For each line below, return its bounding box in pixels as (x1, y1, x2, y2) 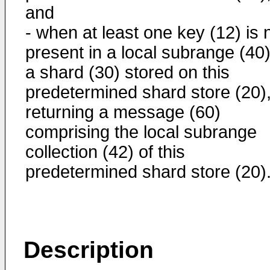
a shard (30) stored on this (25, 63, 230, 82)
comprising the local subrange (25, 122, 257, 142)
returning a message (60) (25, 102, 221, 122)
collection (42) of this (25, 142, 185, 162)
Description (24, 237, 154, 263)
